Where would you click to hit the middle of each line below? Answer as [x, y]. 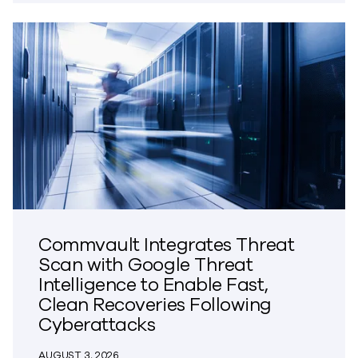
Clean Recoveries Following [155, 304]
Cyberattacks [97, 324]
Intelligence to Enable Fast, [153, 284]
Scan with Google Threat [146, 265]
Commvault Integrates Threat [167, 245]
